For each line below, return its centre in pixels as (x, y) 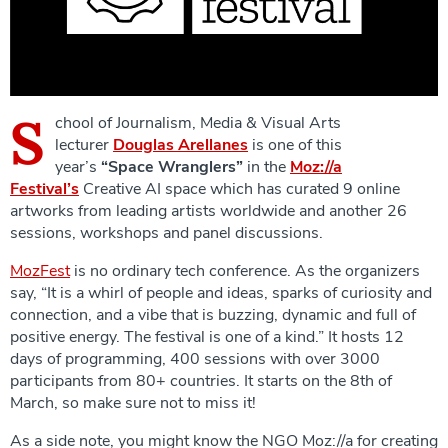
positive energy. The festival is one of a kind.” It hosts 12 (207, 336)
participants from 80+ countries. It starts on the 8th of (201, 380)
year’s (78, 166)
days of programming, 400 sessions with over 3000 (195, 358)
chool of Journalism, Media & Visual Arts (198, 122)
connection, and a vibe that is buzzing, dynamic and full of (213, 314)
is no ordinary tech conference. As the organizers (245, 270)
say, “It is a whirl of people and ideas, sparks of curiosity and (221, 292)
